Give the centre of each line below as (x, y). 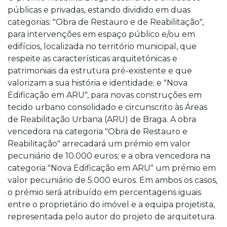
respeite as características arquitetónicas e (92, 58)
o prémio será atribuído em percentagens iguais (104, 192)
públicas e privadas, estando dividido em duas (99, 10)
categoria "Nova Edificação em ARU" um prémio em (112, 168)
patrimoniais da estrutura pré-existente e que (100, 70)
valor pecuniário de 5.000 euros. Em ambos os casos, (112, 180)
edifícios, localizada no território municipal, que (102, 46)
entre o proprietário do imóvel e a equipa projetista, (111, 204)
